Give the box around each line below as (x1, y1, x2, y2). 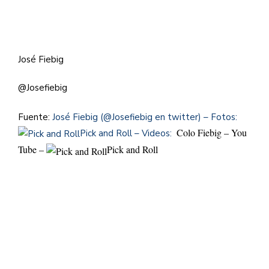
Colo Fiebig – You (177, 125, 247, 139)
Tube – (18, 143, 46, 156)
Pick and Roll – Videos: (80, 127, 174, 139)
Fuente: (18, 110, 52, 123)
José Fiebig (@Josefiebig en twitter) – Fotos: (52, 110, 237, 123)
